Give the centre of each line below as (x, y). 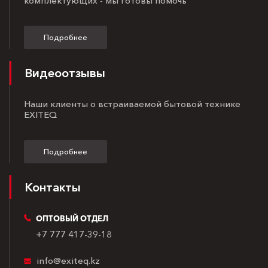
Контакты (53, 187)
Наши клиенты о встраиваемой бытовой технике (132, 103)
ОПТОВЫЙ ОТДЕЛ (72, 218)
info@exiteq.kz (68, 260)
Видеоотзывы (65, 73)
